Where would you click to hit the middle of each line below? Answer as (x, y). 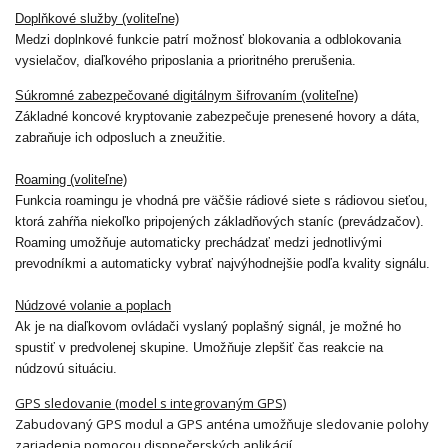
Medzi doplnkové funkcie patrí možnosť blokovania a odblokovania (208, 39)
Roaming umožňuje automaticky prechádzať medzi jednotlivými (198, 242)
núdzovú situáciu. (66, 368)
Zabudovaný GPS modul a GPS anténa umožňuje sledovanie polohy (222, 423)
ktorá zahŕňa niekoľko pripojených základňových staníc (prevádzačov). (219, 221)
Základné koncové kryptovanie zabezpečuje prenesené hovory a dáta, (217, 116)
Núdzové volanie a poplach (93, 305)
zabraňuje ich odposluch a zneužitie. (120, 137)
